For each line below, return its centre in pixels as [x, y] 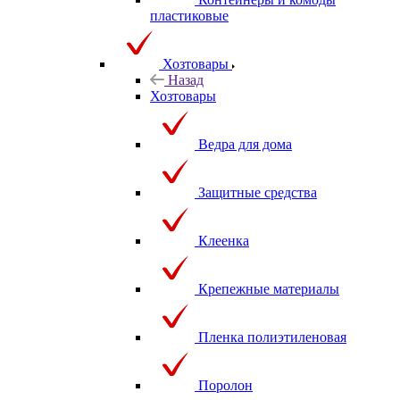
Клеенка [224, 240]
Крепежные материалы [269, 288]
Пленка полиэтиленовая [272, 337]
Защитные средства [258, 192]
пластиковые [189, 15]
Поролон [225, 385]
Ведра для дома [245, 144]
